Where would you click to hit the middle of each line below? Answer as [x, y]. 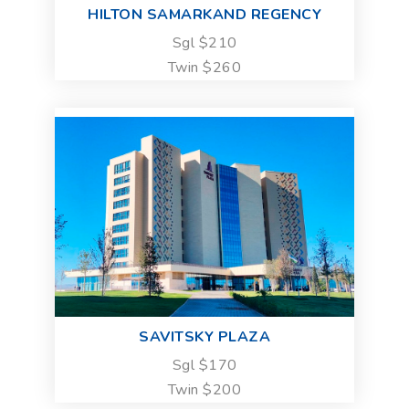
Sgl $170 [204, 366]
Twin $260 [204, 68]
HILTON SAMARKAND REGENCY [204, 15]
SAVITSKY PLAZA [204, 337]
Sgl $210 [204, 43]
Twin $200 [204, 390]
